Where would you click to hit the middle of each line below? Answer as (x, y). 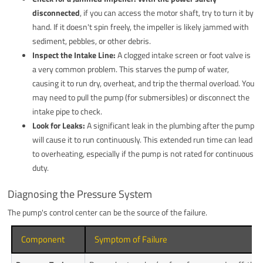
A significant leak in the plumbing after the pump (170, 125)
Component (43, 239)
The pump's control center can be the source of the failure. (108, 212)
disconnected (56, 12)
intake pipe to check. (68, 111)
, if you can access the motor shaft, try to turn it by (167, 12)
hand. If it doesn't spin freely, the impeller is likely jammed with (141, 26)
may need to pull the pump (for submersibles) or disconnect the (141, 97)
